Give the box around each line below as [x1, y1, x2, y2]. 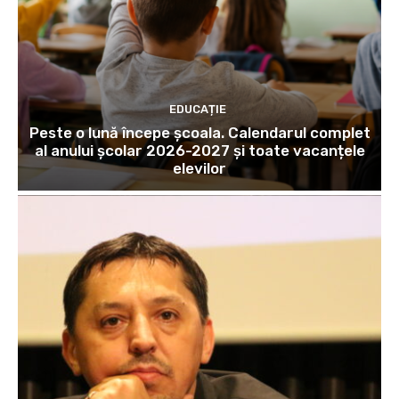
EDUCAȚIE [168, 102, 226, 116]
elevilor [173, 159, 226, 177]
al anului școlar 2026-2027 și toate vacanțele [34, 141, 365, 159]
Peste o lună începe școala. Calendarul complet [28, 123, 370, 142]
